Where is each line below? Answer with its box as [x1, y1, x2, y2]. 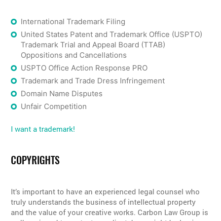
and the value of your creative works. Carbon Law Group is [11, 207, 209, 218]
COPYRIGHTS [11, 153, 60, 167]
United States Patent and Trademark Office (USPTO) [21, 29, 203, 39]
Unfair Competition [21, 101, 87, 111]
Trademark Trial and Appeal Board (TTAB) [21, 39, 166, 49]
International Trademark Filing [21, 16, 126, 26]
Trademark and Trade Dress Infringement [21, 75, 165, 85]
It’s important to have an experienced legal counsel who [11, 186, 200, 197]
